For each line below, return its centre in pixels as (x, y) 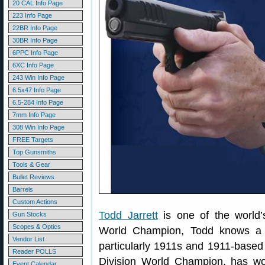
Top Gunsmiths (34, 152)
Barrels (23, 189)
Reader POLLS (34, 251)
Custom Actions (35, 202)
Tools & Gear (31, 164)
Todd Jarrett (128, 215)
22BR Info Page (35, 28)
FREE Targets (33, 140)
